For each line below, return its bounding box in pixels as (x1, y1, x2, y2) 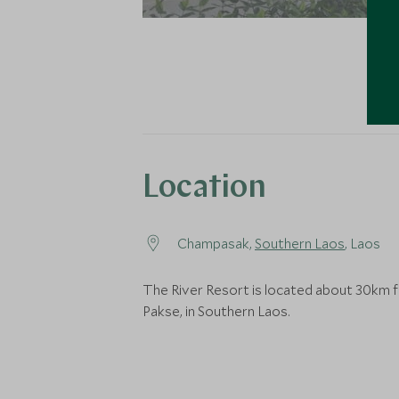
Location (142, 173, 266, 205)
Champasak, (177, 234, 255, 252)
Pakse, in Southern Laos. (142, 302, 290, 320)
